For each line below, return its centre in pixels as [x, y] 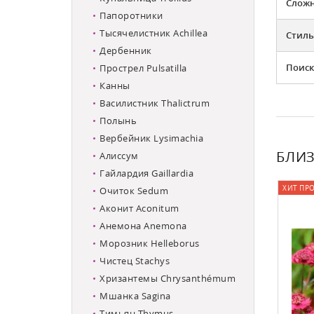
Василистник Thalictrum [155, 103]
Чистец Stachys [135, 260]
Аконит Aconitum [139, 208]
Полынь [118, 120]
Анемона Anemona [143, 225]
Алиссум [119, 155]
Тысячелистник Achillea [153, 33]
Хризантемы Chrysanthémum [168, 278]
